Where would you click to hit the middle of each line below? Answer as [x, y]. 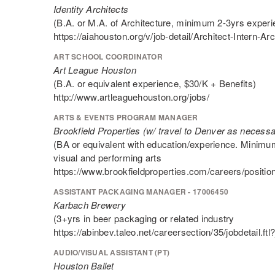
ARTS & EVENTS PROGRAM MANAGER [126, 117]
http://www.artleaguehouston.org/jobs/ [131, 97]
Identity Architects [91, 9]
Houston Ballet [84, 265]
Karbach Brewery [90, 205]
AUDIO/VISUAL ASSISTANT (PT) [112, 252]
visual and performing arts [107, 157]
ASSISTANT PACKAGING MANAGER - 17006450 [141, 192]
